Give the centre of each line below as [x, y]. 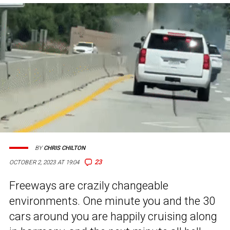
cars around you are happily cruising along [113, 217]
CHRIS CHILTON [64, 148]
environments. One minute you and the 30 [112, 201]
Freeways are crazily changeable [89, 186]
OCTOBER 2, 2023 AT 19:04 [44, 162]
